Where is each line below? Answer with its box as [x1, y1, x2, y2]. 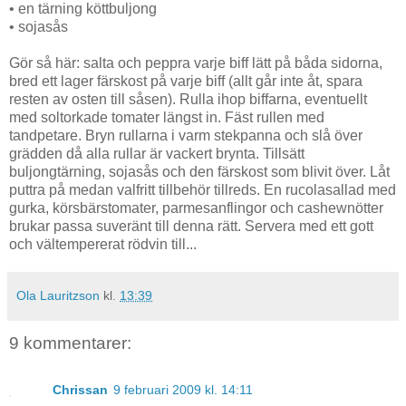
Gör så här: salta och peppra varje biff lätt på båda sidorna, [9, 54, 382, 71]
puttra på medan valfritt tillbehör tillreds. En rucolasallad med [9, 181, 396, 198]
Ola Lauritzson [16, 287, 100, 303]
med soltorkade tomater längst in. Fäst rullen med [9, 109, 324, 125]
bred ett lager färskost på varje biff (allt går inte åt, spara [9, 72, 362, 89]
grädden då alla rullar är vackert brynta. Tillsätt [9, 145, 304, 161]
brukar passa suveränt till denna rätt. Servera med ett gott [9, 217, 373, 234]
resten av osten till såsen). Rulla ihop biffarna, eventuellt [9, 91, 367, 107]
